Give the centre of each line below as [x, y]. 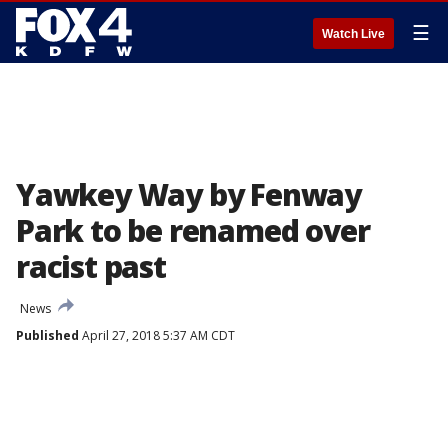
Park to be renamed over [193, 230]
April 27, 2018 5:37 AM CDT [157, 335]
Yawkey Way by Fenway [188, 194]
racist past [91, 266]
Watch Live [353, 34]
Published [47, 335]
